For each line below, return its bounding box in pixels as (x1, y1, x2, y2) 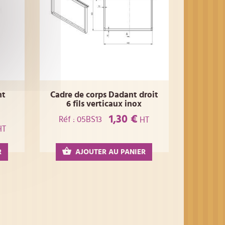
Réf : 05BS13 (59, 115, 102, 124)
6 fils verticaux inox (66, 99, 142, 108)
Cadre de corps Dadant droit (50, 90, 158, 99)
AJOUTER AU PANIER (75, 148, 146, 156)
